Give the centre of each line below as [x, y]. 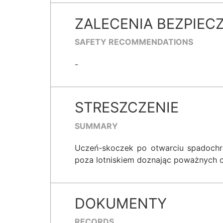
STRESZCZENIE [127, 108]
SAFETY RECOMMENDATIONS [134, 42]
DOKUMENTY [121, 204]
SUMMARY [96, 126]
